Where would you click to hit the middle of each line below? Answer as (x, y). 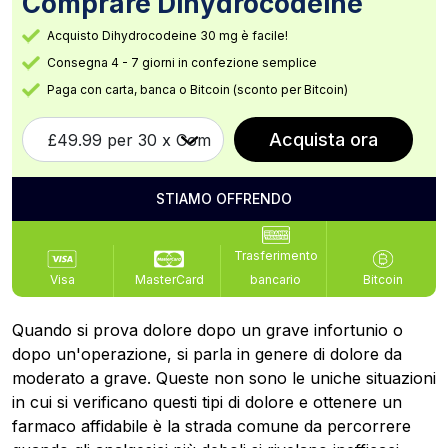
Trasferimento (275, 255)
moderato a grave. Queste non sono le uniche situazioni (224, 378)
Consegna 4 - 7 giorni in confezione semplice (182, 62)
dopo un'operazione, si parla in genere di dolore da (207, 354)
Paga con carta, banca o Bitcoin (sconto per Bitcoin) (197, 89)
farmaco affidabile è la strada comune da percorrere (211, 426)
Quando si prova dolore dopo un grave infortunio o (207, 330)
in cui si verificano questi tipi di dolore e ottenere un (207, 402)
